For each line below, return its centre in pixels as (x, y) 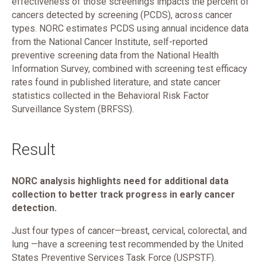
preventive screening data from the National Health (115, 55)
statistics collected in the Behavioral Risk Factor (110, 96)
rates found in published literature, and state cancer (116, 82)
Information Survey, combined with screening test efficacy (130, 69)
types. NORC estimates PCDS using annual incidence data (130, 28)
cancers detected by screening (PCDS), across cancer (122, 15)
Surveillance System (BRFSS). (74, 109)
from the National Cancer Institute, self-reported (110, 42)
